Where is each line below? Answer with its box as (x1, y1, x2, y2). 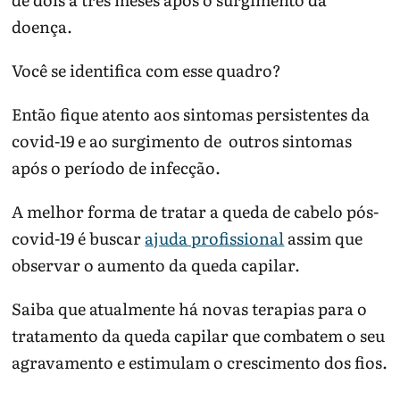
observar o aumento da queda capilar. (12, 253, 301, 277)
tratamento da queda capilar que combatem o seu (12, 322, 386, 347)
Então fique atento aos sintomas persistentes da (12, 102, 371, 127)
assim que (284, 226, 363, 250)
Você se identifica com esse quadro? (12, 58, 282, 83)
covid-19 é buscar (12, 226, 146, 250)
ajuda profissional (145, 226, 285, 250)
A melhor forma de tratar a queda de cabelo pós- (12, 199, 379, 223)
